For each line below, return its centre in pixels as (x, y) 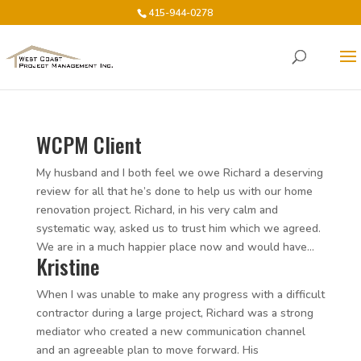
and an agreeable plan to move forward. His (147, 350)
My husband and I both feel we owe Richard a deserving (179, 173)
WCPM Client (89, 145)
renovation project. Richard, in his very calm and (157, 210)
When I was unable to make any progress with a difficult (180, 295)
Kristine (68, 266)
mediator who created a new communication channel (170, 332)
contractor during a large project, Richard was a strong (174, 313)
